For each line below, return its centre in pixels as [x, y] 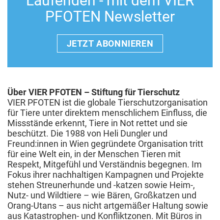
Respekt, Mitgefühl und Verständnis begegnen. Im [105, 164]
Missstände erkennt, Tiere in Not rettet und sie [97, 123]
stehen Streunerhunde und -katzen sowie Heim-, [101, 185]
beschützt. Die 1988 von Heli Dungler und [87, 133]
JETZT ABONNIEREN [110, 43]
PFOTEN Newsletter [110, 16]
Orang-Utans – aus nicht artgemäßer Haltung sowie [108, 205]
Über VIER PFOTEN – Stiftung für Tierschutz [94, 92]
